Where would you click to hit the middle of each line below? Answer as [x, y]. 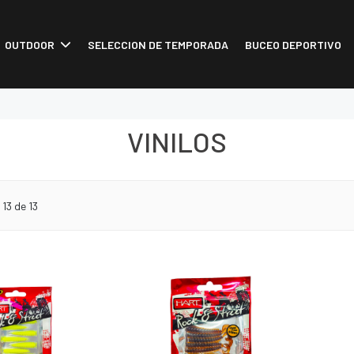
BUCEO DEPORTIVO [293, 44]
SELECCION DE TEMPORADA [158, 44]
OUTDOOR [29, 44]
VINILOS [177, 142]
